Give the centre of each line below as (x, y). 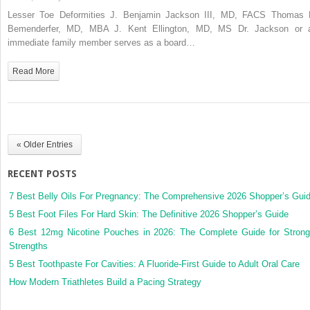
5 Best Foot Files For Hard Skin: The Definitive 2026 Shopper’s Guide (149, 214)
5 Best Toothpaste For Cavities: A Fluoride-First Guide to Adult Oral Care (154, 264)
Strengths (28, 246)
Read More (34, 71)
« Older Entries (45, 144)
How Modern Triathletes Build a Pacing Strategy (105, 282)
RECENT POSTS (42, 173)
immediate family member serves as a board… (101, 42)
